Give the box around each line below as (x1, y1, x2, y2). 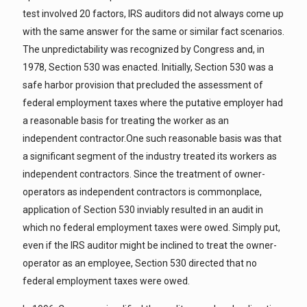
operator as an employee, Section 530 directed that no (23, 258, 257, 269)
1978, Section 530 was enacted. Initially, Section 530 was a (23, 62, 273, 73)
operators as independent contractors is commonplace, (23, 186, 262, 197)
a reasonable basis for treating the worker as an (23, 115, 229, 126)
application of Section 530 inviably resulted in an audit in (23, 204, 263, 215)
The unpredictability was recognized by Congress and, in (23, 44, 265, 55)
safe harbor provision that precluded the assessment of (23, 79, 263, 90)
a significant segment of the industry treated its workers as (23, 151, 277, 162)
